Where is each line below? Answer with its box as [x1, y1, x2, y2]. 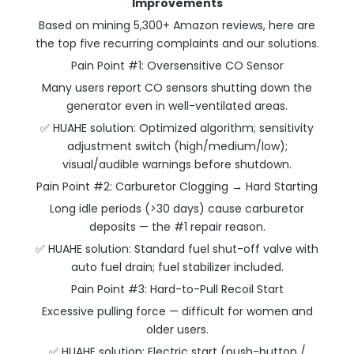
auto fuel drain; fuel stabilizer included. [70, 259, 284, 275]
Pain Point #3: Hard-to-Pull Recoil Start [70, 281, 284, 297]
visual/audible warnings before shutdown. [62, 156, 292, 172]
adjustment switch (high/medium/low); [66, 138, 288, 154]
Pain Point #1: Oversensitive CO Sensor [70, 58, 284, 73]
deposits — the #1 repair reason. [88, 219, 265, 235]
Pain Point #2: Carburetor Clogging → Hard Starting [36, 179, 318, 194]
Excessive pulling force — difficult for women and [41, 303, 313, 319]
